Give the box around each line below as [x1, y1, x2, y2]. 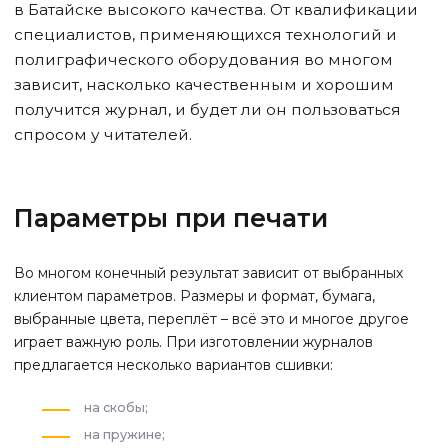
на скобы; [84, 400, 148, 416]
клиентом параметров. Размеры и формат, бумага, [14, 287, 375, 306]
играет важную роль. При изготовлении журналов [14, 333, 373, 352]
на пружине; [84, 427, 165, 443]
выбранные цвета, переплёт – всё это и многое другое [14, 310, 409, 329]
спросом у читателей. [14, 125, 192, 145]
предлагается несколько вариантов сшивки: [14, 356, 333, 375]
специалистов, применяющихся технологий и [14, 25, 397, 45]
